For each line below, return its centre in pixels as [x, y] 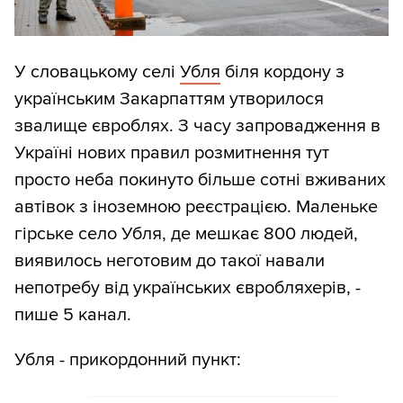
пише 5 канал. [73, 314]
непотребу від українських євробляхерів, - [188, 287]
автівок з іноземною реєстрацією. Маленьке [196, 206]
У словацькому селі [97, 72]
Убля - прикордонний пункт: [128, 359]
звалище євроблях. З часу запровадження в [197, 125]
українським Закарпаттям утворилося [169, 99]
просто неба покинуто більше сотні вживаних [200, 179]
